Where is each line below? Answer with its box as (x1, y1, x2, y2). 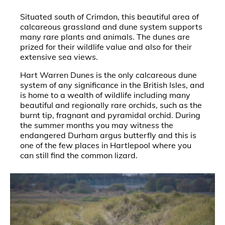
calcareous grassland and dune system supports (20, 22, 202, 32)
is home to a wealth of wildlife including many (20, 90, 190, 100)
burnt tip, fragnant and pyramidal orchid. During (20, 110, 200, 120)
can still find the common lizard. (20, 150, 138, 160)
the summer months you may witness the (20, 120, 173, 130)
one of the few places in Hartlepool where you (20, 140, 191, 150)
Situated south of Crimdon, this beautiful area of (20, 12, 199, 22)
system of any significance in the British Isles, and (20, 80, 204, 90)
